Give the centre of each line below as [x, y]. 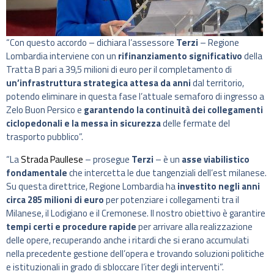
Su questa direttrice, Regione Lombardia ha [92, 186]
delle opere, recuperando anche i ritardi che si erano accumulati [128, 240]
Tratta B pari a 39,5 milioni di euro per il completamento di [119, 70]
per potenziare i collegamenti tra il [172, 199]
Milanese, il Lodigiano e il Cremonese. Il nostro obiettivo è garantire [136, 213]
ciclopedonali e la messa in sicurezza [83, 124]
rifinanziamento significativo [180, 56]
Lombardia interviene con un [62, 56]
